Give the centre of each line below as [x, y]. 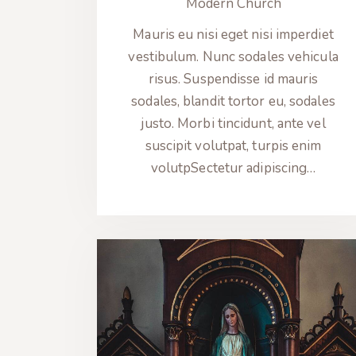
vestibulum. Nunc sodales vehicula [233, 57]
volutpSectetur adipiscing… [233, 168]
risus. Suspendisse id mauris [233, 79]
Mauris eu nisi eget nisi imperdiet [233, 35]
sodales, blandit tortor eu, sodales [233, 102]
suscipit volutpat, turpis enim [233, 146]
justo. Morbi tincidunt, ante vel [233, 124]
